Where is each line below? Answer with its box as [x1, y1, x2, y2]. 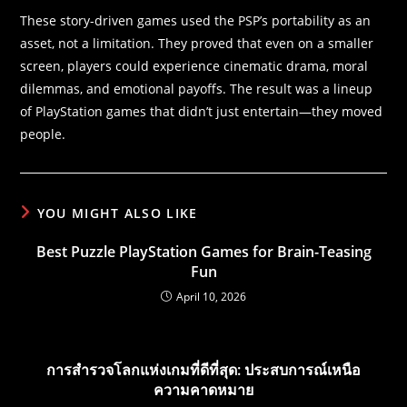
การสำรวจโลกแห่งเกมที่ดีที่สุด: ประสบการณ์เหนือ [46, 360, 361, 381]
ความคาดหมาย [154, 380, 253, 401]
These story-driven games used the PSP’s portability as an [20, 12, 372, 30]
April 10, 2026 [176, 289, 246, 305]
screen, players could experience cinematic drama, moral [20, 57, 369, 75]
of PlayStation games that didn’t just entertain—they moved [20, 103, 383, 121]
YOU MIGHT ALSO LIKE [36, 204, 198, 223]
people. [20, 125, 66, 144]
